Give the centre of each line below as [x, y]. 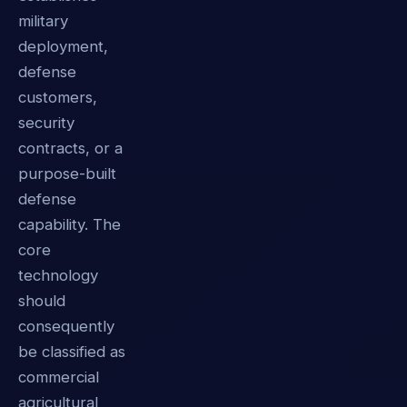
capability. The [69, 224]
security [46, 122]
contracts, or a [70, 148]
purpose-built [67, 173]
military [43, 20]
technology [58, 275]
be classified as [72, 351]
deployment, [63, 46]
